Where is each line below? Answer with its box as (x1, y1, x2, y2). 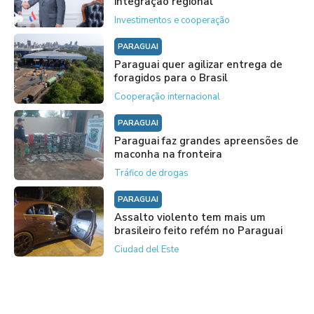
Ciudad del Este (114, 243, 179, 256)
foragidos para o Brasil (114, 70, 228, 85)
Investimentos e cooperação (114, 13, 230, 27)
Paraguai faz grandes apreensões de (114, 133, 299, 148)
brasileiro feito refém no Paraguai (114, 223, 282, 238)
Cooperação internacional (114, 90, 220, 103)
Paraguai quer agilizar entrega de (114, 57, 282, 71)
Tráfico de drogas (114, 166, 189, 179)
